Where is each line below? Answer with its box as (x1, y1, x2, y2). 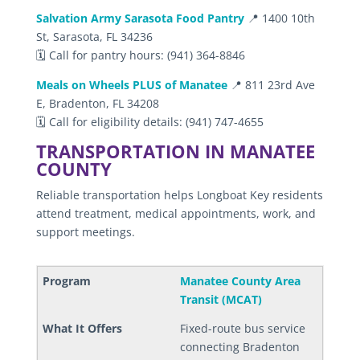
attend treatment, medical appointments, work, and (35, 205, 316, 221)
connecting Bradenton (179, 338, 300, 354)
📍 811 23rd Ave (227, 76, 315, 92)
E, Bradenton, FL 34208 (35, 95, 159, 111)
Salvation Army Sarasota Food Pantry (35, 10, 244, 26)
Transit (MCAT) (179, 291, 262, 307)
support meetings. (35, 223, 135, 239)
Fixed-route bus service (179, 320, 305, 336)
